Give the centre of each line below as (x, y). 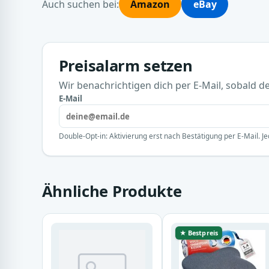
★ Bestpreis (198, 232)
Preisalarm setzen (125, 66)
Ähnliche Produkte (112, 192)
